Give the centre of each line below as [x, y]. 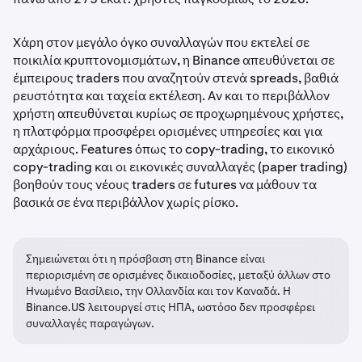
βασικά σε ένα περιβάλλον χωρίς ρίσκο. [126, 202]
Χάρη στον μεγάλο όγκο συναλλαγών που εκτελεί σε [161, 42]
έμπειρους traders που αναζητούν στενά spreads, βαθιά [176, 78]
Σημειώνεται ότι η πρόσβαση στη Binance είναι [145, 259]
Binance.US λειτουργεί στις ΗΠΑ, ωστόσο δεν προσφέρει [170, 307]
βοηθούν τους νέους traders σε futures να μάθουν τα [165, 185]
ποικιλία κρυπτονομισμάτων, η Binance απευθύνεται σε [174, 60]
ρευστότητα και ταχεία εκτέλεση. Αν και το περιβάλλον [171, 96]
